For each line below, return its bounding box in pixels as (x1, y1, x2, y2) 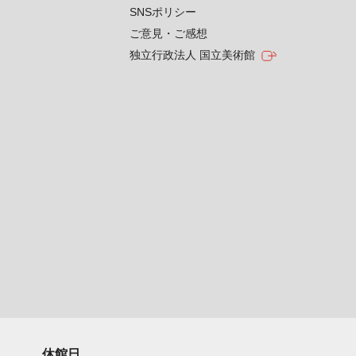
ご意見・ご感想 (130, 27, 208, 40)
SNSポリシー (130, 6, 197, 18)
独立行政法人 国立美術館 (130, 48, 256, 61)
